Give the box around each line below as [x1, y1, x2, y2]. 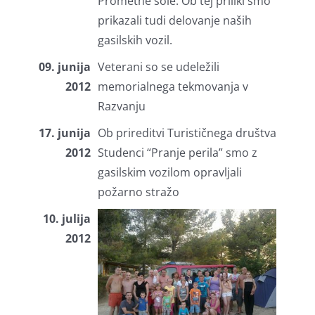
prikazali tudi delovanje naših [97, 13, 252, 29]
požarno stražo [97, 184, 179, 200]
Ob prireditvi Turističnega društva [97, 125, 276, 141]
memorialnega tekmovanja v [97, 79, 248, 95]
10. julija [42, 211, 91, 227]
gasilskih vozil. [97, 32, 172, 49]
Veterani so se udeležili [97, 59, 219, 75]
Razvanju [97, 98, 146, 115]
